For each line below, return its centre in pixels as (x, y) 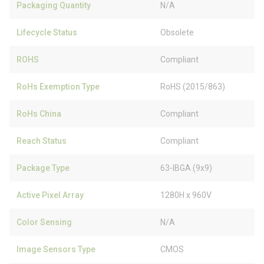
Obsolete (177, 32)
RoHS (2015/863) (193, 87)
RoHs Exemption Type (58, 87)
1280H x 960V (186, 195)
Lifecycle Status (47, 32)
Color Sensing (44, 222)
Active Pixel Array (50, 195)
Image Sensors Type (56, 249)
